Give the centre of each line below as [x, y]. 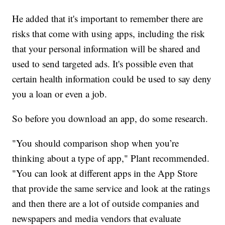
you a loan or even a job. [60, 93]
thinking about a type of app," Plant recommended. [111, 158]
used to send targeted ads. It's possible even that [103, 63]
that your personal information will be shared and [106, 48]
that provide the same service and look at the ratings [111, 188]
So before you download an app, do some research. [110, 118]
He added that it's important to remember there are [108, 18]
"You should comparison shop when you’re [96, 143]
